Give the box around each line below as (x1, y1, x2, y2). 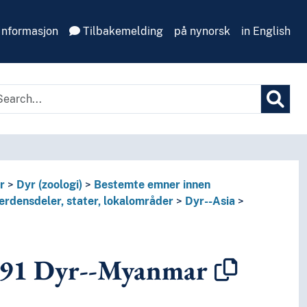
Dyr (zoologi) (16, 178, 82, 192)
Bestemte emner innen (93, 178, 210, 192)
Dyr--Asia (184, 195, 235, 208)
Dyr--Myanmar (27, 252, 208, 288)
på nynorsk (174, 25, 230, 38)
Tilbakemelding (80, 25, 163, 38)
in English (241, 25, 291, 38)
